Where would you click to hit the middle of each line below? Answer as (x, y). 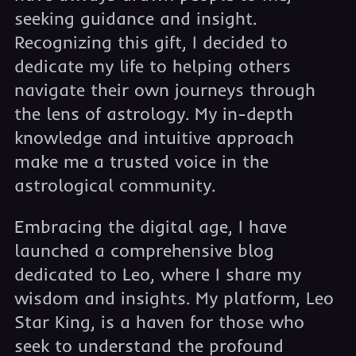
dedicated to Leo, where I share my (157, 274)
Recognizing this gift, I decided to (151, 42)
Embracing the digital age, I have (150, 226)
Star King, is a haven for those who (159, 322)
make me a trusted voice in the (141, 161)
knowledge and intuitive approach (154, 137)
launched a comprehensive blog (144, 250)
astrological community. (114, 185)
